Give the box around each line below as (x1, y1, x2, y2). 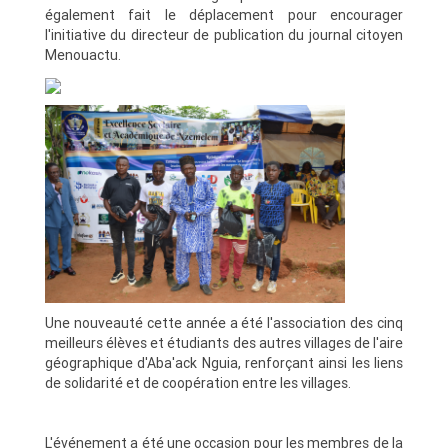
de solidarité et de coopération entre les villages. (45, 374, 351, 393)
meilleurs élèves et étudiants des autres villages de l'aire (45, 334, 403, 353)
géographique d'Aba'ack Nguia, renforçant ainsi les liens (45, 354, 403, 373)
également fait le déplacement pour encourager (45, 5, 403, 24)
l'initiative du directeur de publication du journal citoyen (45, 25, 403, 44)
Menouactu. (45, 45, 121, 64)
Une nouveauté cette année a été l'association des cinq (45, 314, 403, 333)
